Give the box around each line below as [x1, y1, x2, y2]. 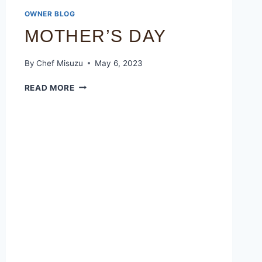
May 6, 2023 [94, 58, 143, 68]
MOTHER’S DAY [24, 26, 167, 46]
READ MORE [24, 82, 75, 92]
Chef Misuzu [36, 58, 83, 68]
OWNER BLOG [24, 9, 75, 18]
